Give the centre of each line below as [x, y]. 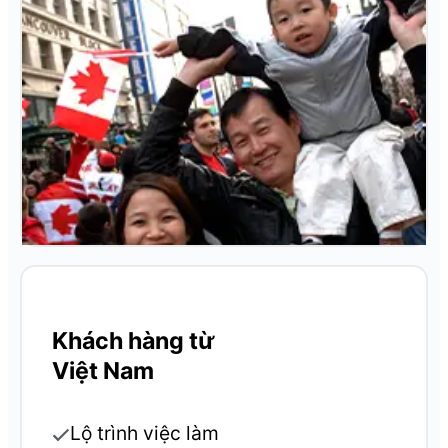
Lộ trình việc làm [145, 432]
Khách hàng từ [133, 340]
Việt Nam [103, 370]
